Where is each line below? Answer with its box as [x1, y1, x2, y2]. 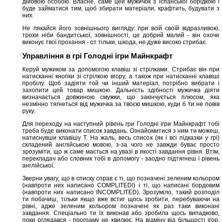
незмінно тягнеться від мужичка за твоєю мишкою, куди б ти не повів [22, 101, 220, 108]
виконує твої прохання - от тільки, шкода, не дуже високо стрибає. [22, 39, 207, 46]
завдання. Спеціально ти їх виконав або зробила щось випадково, [22, 210, 220, 217]
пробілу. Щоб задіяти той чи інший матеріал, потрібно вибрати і [22, 80, 220, 87]
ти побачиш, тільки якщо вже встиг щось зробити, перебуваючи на [22, 196, 220, 203]
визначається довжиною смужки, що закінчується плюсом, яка [22, 94, 220, 101]
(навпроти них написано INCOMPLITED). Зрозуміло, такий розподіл [22, 189, 220, 196]
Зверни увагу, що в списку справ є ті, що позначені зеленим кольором [22, 175, 220, 182]
